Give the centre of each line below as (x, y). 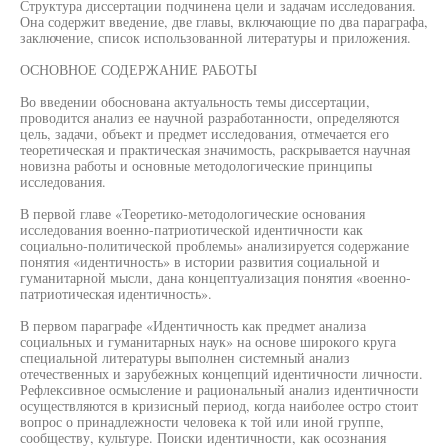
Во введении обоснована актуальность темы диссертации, (195, 101)
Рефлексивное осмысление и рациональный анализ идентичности (219, 389)
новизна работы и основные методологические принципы (196, 165)
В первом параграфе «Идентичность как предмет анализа (193, 325)
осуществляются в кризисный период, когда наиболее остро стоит (219, 405)
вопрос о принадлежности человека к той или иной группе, (202, 421)
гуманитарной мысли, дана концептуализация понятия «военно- (215, 277)
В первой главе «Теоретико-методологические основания (192, 213)
